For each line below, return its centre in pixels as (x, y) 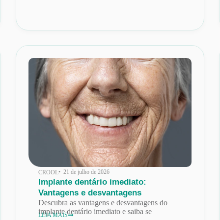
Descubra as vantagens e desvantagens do (103, 202)
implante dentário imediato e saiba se (95, 211)
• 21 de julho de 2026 (84, 172)
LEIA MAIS (53, 215)
